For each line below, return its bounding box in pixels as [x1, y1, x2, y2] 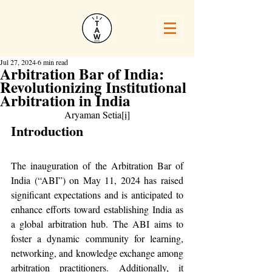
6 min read [38, 57, 68, 67]
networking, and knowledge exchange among [11, 246, 183, 259]
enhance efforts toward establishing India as [11, 203, 183, 216]
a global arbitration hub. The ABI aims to [11, 217, 183, 230]
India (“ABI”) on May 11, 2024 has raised [11, 174, 183, 186]
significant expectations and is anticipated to [11, 188, 183, 201]
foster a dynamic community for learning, [11, 232, 183, 245]
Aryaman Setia [64, 108, 121, 121]
